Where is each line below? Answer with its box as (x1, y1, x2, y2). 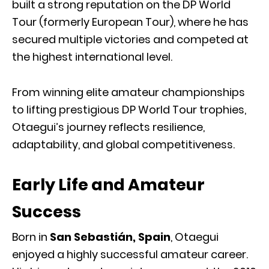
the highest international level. (12, 49, 172, 64)
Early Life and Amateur (12, 173, 205, 196)
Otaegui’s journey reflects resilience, (12, 119, 205, 134)
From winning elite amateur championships (12, 84, 245, 100)
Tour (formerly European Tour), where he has (12, 14, 249, 29)
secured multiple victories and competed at (12, 31, 249, 47)
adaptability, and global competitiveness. (12, 136, 235, 152)
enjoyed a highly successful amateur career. (12, 246, 248, 262)
